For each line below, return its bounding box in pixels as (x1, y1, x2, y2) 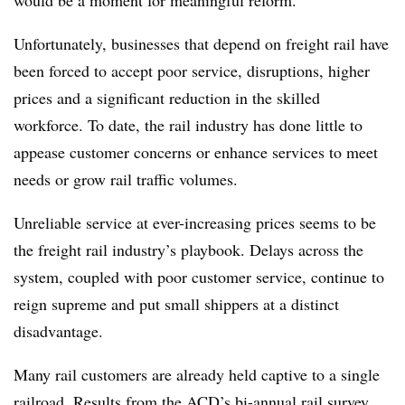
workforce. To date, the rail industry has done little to (14, 114, 363, 136)
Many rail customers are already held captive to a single (14, 363, 380, 385)
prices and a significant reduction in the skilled (14, 87, 320, 108)
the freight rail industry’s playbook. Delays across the (14, 239, 363, 260)
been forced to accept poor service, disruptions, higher (14, 60, 370, 81)
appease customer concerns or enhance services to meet (14, 141, 378, 163)
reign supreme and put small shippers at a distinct (14, 293, 339, 315)
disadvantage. (14, 320, 103, 342)
